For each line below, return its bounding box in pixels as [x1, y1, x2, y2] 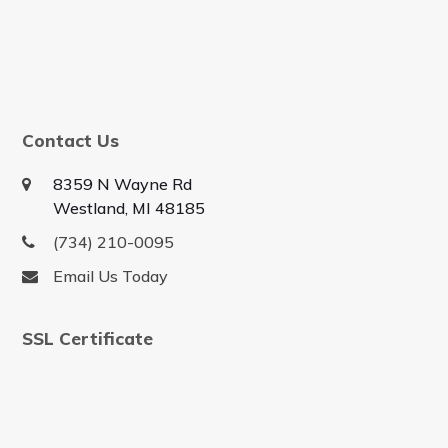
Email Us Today [53, 266, 169, 287]
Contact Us [22, 130, 120, 152]
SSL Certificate [22, 328, 154, 350]
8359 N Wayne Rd [53, 174, 193, 195]
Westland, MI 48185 [53, 198, 206, 219]
